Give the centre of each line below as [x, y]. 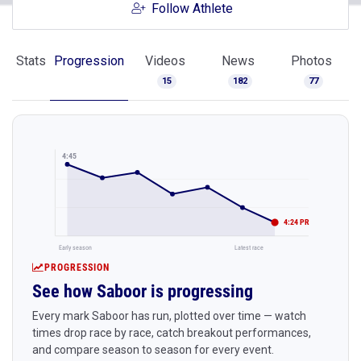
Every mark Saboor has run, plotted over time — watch [169, 315]
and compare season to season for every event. [153, 349]
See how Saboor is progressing [143, 291]
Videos [165, 61]
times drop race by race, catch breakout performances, [172, 332]
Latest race [249, 247]
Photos [311, 61]
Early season [76, 247]
